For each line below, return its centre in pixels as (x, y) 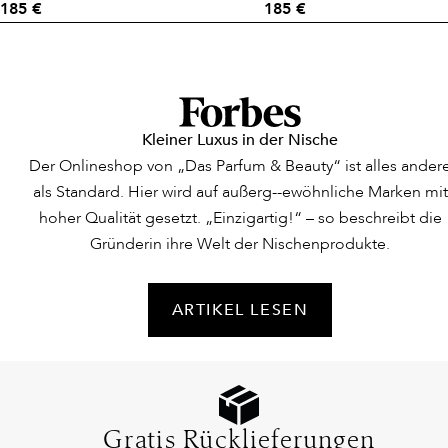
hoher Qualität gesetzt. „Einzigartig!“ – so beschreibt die (240, 218)
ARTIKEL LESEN (240, 310)
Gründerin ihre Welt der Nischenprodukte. (240, 244)
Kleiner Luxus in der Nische (240, 140)
